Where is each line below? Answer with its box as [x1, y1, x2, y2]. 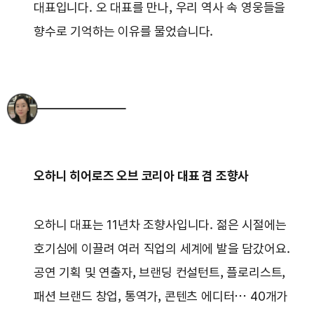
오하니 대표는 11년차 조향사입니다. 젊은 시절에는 [34, 217, 287, 233]
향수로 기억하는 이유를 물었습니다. [34, 24, 214, 39]
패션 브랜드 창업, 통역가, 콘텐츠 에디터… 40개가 [34, 289, 288, 304]
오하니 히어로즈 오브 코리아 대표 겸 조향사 [34, 168, 250, 184]
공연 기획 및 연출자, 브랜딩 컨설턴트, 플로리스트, [34, 265, 286, 280]
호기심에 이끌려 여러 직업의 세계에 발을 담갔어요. [34, 241, 290, 257]
